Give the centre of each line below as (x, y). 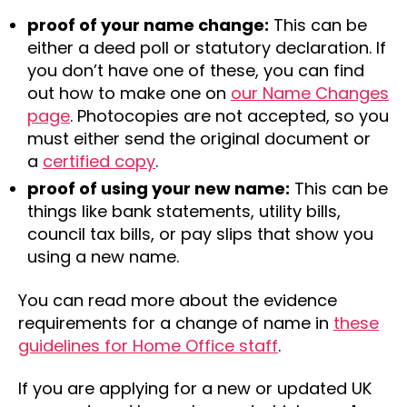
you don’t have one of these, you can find (196, 70)
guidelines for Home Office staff (148, 345)
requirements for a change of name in (176, 323)
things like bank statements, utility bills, (184, 211)
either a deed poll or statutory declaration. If (207, 48)
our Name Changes (310, 93)
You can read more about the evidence (178, 300)
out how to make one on (129, 93)
